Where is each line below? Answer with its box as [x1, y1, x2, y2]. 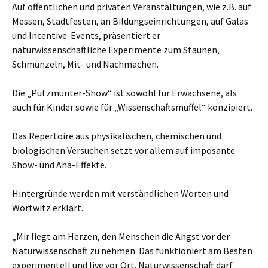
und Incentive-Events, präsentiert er [12, 29, 160, 41]
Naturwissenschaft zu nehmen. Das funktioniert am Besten [12, 245, 252, 257]
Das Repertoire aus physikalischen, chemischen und [12, 130, 221, 142]
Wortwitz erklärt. [12, 202, 83, 214]
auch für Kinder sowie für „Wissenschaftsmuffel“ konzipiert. [12, 101, 252, 113]
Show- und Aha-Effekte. [12, 159, 106, 170]
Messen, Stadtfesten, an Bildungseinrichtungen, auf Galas [12, 15, 248, 27]
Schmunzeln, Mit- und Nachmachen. [12, 58, 159, 70]
